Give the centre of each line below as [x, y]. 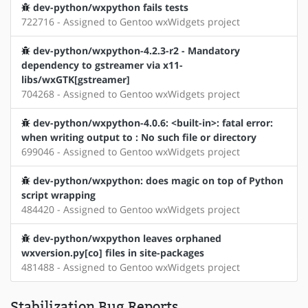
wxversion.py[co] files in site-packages [113, 252]
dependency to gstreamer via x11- [102, 65]
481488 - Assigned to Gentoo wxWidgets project [131, 267]
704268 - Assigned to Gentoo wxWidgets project [131, 93]
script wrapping [58, 195]
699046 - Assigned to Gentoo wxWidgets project [131, 151]
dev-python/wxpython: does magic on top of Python [158, 180]
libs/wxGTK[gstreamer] [76, 79]
